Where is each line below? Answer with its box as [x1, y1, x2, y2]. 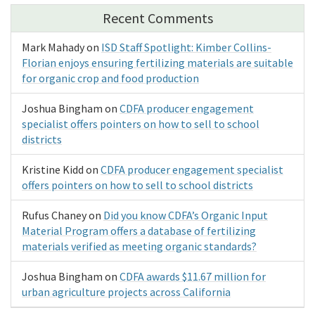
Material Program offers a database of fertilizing [22, 223, 256, 238]
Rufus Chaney [22, 207, 86, 222]
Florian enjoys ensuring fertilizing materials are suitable [22, 55, 293, 70]
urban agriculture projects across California [22, 284, 231, 299]
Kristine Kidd [22, 162, 84, 176]
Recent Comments [102, 8, 213, 27]
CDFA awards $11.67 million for [120, 269, 266, 283]
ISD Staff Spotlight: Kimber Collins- [101, 39, 271, 54]
